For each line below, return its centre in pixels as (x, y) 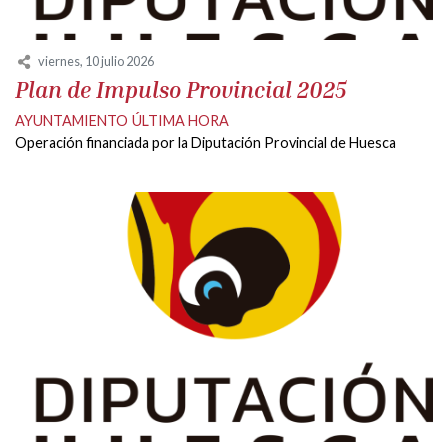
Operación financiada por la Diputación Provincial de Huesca (205, 143)
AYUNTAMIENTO (71, 121)
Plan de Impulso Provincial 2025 (181, 90)
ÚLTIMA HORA (180, 121)
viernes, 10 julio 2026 (96, 60)
